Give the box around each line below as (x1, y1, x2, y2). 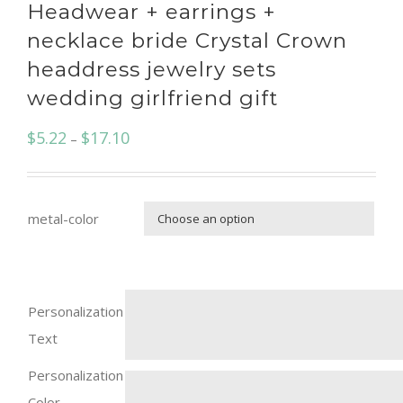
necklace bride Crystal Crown (27, 28, 347, 54)
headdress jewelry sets (27, 57, 276, 83)
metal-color (28, 210, 99, 228)
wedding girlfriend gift (27, 85, 278, 112)
